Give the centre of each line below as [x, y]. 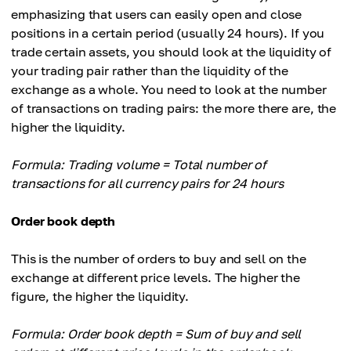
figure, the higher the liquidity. [100, 297]
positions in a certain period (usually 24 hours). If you [168, 33]
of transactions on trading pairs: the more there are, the [174, 109]
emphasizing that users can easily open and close [157, 14]
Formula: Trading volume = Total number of [139, 165]
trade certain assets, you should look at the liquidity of [172, 52]
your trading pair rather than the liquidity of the [150, 71]
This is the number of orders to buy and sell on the [159, 259]
